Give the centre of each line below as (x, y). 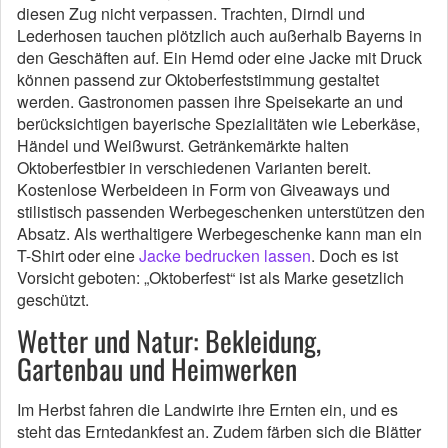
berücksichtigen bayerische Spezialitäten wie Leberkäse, (218, 124)
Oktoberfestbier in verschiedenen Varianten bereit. (194, 168)
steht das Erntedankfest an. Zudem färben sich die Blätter (219, 432)
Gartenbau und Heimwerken (157, 369)
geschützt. (53, 300)
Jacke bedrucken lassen (225, 256)
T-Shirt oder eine (78, 256)
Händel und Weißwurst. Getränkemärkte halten (183, 146)
